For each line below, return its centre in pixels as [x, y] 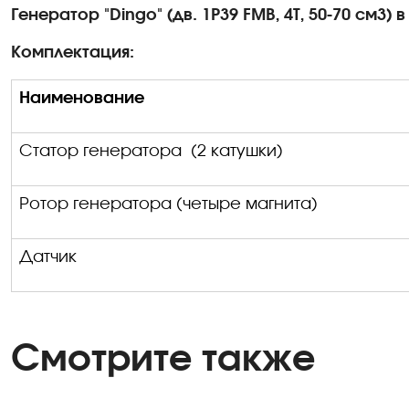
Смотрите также [163, 360]
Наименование [82, 99]
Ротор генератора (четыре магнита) [168, 204]
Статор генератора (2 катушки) [151, 152]
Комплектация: [73, 53]
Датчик [48, 257]
